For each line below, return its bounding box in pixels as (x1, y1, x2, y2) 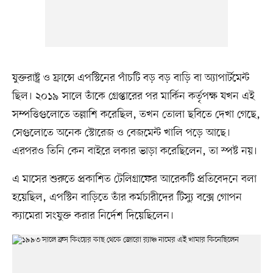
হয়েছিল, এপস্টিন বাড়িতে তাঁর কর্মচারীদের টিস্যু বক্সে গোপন (12, 190, 242, 205)
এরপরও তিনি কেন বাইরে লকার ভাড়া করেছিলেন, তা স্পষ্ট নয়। (12, 144, 257, 159)
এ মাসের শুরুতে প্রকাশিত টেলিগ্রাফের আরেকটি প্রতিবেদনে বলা (12, 172, 257, 187)
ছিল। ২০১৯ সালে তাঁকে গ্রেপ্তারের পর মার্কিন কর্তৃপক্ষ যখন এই (12, 89, 255, 104)
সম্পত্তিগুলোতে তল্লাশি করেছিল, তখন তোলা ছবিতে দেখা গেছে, (12, 107, 260, 122)
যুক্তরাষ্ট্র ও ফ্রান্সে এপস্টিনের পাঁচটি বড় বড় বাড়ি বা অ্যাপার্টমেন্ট (12, 71, 249, 86)
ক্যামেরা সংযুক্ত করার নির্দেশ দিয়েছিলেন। (12, 208, 174, 224)
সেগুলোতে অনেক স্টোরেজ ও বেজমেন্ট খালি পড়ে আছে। (12, 126, 230, 141)
